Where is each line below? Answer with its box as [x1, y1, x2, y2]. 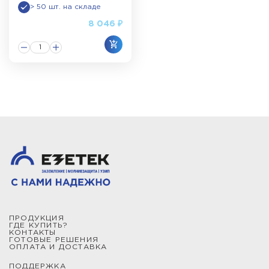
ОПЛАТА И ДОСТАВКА [9, 244, 107, 250]
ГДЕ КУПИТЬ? [9, 222, 68, 229]
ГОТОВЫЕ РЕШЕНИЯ [9, 237, 98, 243]
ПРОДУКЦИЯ [9, 215, 64, 222]
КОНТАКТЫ [9, 229, 56, 236]
